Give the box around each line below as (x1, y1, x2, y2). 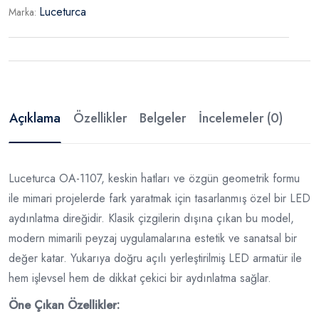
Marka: (9, 5, 39, 19)
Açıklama (9, 109, 61, 127)
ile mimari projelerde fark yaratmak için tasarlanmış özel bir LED (9, 190, 310, 206)
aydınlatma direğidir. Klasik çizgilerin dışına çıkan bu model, (9, 210, 294, 226)
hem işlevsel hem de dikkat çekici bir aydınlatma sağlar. (9, 270, 271, 286)
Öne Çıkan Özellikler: (9, 297, 120, 313)
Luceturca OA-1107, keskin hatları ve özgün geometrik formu (9, 170, 300, 187)
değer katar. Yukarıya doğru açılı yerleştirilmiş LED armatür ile (9, 250, 302, 266)
